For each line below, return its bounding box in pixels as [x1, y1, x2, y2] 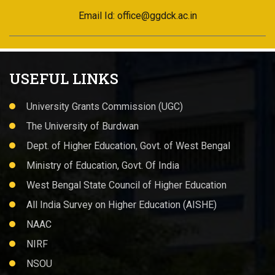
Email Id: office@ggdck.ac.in [78, 10, 197, 21]
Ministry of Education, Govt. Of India [26, 160, 179, 171]
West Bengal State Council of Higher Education [26, 179, 227, 191]
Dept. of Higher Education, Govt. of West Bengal [26, 140, 230, 152]
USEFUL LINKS [9, 69, 118, 88]
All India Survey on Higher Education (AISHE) [26, 199, 217, 211]
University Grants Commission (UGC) [26, 101, 183, 112]
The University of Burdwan [26, 120, 139, 132]
